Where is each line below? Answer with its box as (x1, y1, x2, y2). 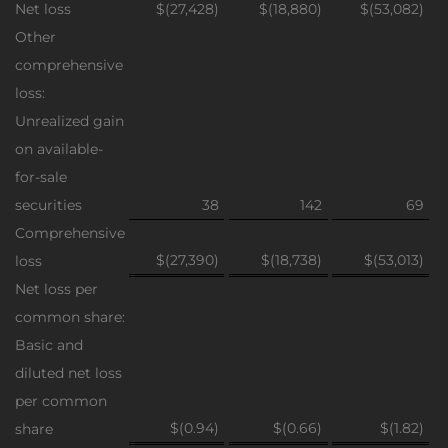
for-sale (15, 168, 67, 186)
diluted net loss (15, 364, 122, 382)
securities (15, 196, 82, 214)
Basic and (15, 336, 83, 354)
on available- (15, 140, 103, 158)
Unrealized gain (15, 112, 124, 130)
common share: (15, 308, 125, 326)
